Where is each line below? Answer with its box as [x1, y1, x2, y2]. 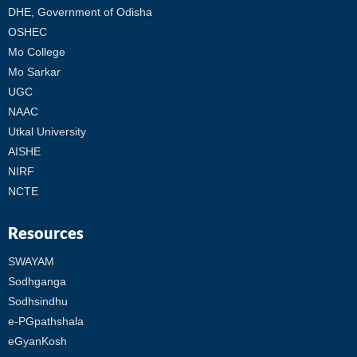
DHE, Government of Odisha [8, 6, 152, 19]
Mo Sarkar [8, 65, 61, 79]
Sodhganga [8, 275, 66, 288]
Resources [8, 223, 84, 243]
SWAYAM [8, 255, 54, 269]
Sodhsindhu [8, 295, 68, 308]
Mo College [8, 45, 65, 59]
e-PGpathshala [8, 315, 84, 328]
